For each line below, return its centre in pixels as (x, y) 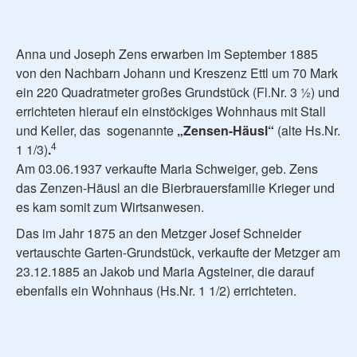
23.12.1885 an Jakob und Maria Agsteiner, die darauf (165, 271)
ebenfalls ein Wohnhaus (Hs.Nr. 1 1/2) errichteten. (156, 290)
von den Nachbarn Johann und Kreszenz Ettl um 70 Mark (177, 73)
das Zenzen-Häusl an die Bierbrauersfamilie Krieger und (175, 187)
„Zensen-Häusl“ (227, 130)
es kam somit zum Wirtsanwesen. (110, 206)
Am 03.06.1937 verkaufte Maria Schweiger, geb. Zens (167, 168)
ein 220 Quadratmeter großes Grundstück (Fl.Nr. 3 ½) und (178, 92)
